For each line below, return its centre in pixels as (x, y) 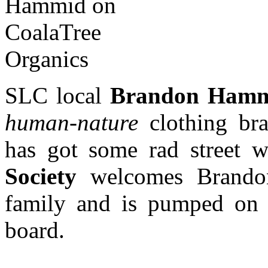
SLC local (57, 95)
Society (41, 176)
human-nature (71, 122)
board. (35, 230)
